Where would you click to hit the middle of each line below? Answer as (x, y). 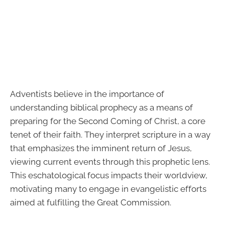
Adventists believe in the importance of (87, 94)
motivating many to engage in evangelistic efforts (108, 189)
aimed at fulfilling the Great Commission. (91, 202)
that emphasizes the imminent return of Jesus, (101, 148)
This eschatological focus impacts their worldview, (109, 175)
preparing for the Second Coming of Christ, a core (108, 121)
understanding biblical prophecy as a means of (101, 107)
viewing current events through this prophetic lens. (110, 161)
